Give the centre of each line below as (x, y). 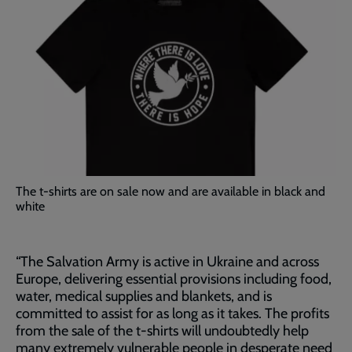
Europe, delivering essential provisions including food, (174, 279)
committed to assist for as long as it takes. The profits (172, 313)
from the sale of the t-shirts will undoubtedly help (162, 330)
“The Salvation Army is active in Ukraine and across (167, 261)
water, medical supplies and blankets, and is (144, 296)
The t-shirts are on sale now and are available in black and (170, 191)
